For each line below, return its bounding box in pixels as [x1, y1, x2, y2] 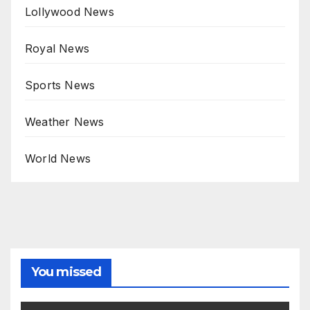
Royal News [25, 41, 89, 55]
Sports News [25, 77, 95, 92]
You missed [31, 264, 101, 280]
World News [25, 151, 91, 165]
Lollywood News [25, 4, 114, 19]
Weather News [25, 114, 104, 129]
